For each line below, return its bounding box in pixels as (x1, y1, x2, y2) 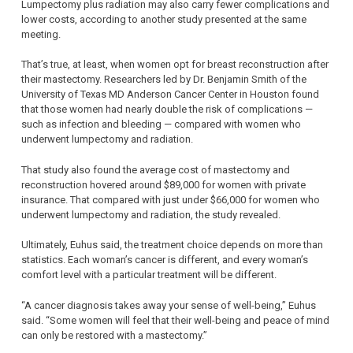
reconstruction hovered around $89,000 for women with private (21, 178, 306, 191)
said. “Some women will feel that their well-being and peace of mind (21, 314, 329, 326)
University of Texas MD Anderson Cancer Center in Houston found (21, 88, 319, 101)
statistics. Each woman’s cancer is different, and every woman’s (21, 254, 308, 266)
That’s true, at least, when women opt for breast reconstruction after (21, 58, 329, 71)
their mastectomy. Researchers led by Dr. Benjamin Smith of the (21, 73, 307, 86)
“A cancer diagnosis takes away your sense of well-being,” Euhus (21, 299, 316, 311)
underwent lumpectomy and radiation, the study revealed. (21, 208, 281, 221)
